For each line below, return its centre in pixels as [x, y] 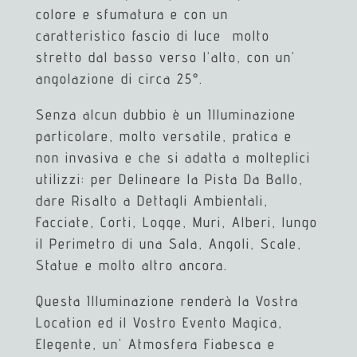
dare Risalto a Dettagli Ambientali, [152, 200]
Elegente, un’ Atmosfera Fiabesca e [155, 343]
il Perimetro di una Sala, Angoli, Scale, [169, 243]
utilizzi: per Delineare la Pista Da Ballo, [169, 178]
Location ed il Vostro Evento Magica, [159, 322]
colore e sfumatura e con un [132, 14]
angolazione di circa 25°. [119, 78]
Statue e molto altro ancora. [131, 265]
